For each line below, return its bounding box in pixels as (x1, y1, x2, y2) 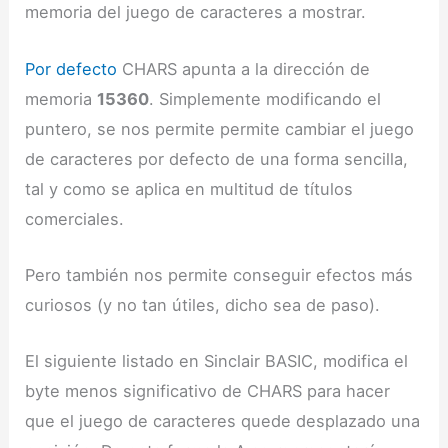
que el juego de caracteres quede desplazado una (25, 411, 421, 432)
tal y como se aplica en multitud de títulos (25, 178, 354, 199)
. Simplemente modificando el (149, 88, 382, 109)
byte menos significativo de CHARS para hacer (25, 381, 391, 402)
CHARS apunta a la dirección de (117, 58, 371, 79)
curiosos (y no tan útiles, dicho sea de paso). (25, 294, 381, 315)
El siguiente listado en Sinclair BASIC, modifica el (25, 351, 409, 372)
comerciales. (25, 208, 125, 229)
